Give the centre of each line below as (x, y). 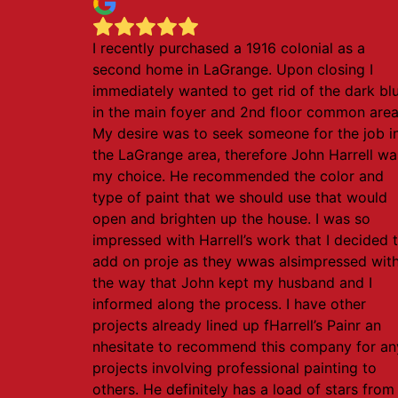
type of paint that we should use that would (240, 197)
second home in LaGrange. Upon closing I (233, 69)
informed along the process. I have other (229, 304)
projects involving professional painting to (235, 368)
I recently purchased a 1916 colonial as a (229, 48)
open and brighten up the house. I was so (231, 219)
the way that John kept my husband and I (232, 283)
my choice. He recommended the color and (238, 176)
